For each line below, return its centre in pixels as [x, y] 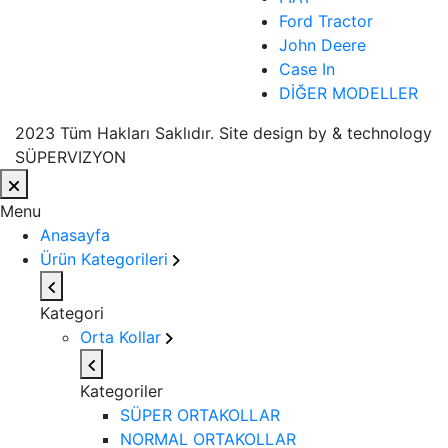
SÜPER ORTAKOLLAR [200, 415]
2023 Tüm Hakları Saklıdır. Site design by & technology [223, 133]
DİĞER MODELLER [348, 93]
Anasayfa [75, 235]
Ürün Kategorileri [106, 259]
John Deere [322, 45]
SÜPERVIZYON [70, 157]
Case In [307, 69]
